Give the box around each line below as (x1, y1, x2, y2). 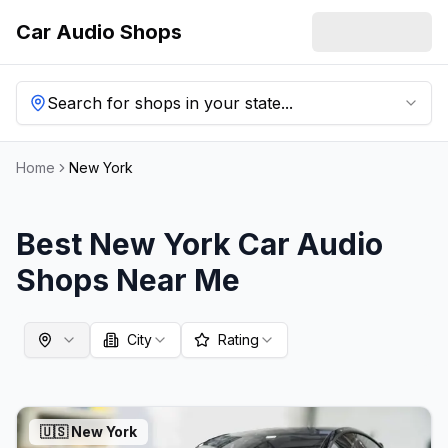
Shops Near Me (16, 262, 240, 298)
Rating (218, 331, 259, 348)
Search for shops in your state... (47, 93, 293, 113)
